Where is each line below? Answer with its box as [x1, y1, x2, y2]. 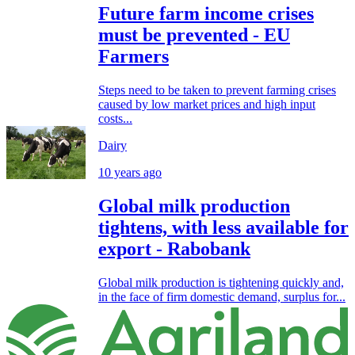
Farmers [98, 46, 169, 67]
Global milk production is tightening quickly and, [98, 276, 344, 290]
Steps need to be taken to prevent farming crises [98, 83, 336, 97]
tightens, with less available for [98, 217, 349, 239]
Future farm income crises [98, 3, 314, 25]
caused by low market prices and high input [98, 97, 315, 112]
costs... [98, 112, 132, 126]
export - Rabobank [98, 239, 250, 260]
